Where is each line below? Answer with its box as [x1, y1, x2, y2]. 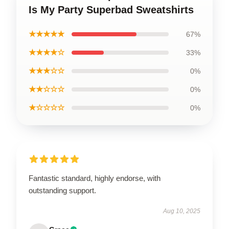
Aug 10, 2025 [163, 208, 200, 215]
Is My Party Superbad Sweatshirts [29, 4, 194, 15]
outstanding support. [29, 186, 96, 195]
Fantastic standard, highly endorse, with [29, 174, 161, 182]
